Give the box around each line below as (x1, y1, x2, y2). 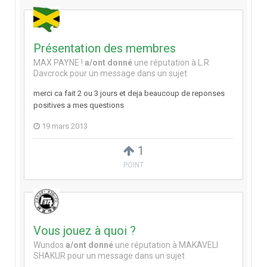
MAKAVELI (179, 240, 218, 250)
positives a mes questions (33, 101, 124, 110)
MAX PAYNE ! (33, 58, 83, 68)
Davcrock (33, 69, 68, 79)
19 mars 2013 (42, 122, 88, 131)
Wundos (33, 240, 64, 250)
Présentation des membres (33, 41, 176, 56)
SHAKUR (33, 251, 66, 261)
